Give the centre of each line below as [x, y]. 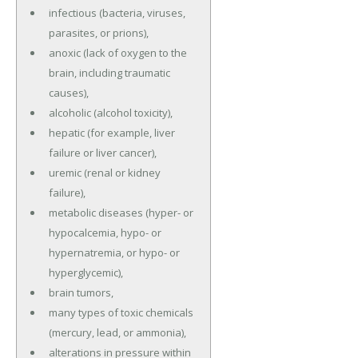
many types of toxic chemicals [121, 313]
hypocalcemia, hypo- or [105, 233]
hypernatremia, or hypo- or [114, 253]
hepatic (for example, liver [111, 133]
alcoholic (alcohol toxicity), [110, 113]
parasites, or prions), [98, 33]
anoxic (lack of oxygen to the [117, 53]
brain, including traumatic [109, 73]
